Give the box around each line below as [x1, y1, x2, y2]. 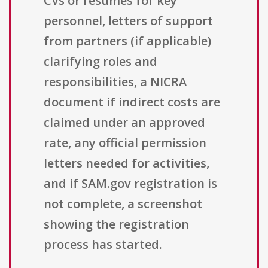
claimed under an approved [44, 114, 205, 131]
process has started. [44, 236, 162, 253]
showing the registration [44, 216, 189, 233]
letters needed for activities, [44, 155, 209, 172]
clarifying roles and [44, 53, 157, 70]
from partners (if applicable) [44, 33, 211, 50]
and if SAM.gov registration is [44, 175, 217, 192]
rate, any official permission [44, 135, 206, 151]
